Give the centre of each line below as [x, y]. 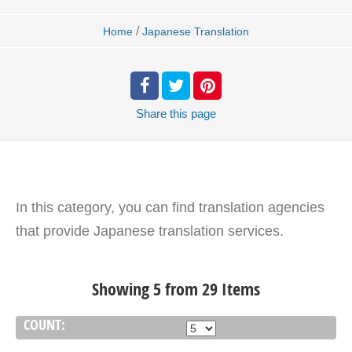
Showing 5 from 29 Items [176, 289]
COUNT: [44, 325]
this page [193, 114]
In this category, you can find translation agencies [170, 207]
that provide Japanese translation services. [150, 231]
